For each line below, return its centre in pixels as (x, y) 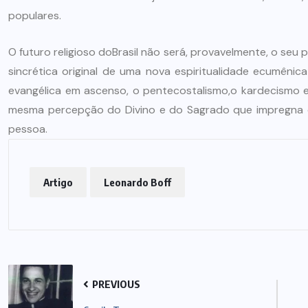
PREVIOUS (115, 284)
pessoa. (28, 129)
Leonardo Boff (137, 182)
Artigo (58, 182)
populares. (35, 15)
